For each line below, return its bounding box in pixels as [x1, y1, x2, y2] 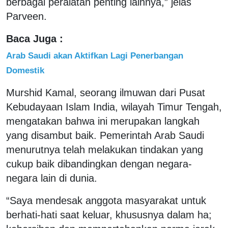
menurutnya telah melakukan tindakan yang [6, 144, 203, 155]
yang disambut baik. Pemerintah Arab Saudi [6, 129, 204, 141]
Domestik [6, 65, 44, 75]
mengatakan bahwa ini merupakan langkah [6, 115, 199, 127]
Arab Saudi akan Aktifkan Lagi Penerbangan [6, 50, 183, 61]
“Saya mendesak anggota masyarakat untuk [6, 194, 206, 206]
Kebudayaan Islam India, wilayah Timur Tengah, [6, 101, 222, 112]
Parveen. [6, 10, 50, 22]
